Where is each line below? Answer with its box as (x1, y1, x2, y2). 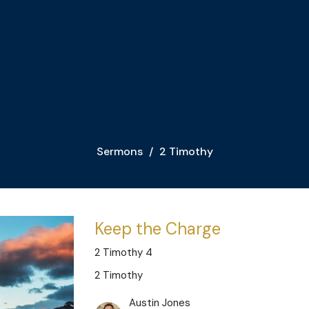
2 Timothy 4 (94, 246, 153, 260)
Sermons (96, 144, 143, 159)
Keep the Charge (94, 218, 221, 240)
